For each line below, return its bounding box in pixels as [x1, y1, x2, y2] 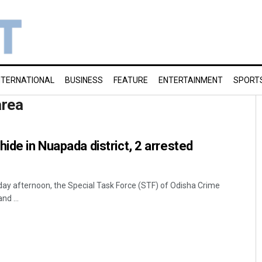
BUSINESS [65, 75, 103, 85]
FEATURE [113, 75, 148, 85]
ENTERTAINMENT [158, 75, 223, 85]
